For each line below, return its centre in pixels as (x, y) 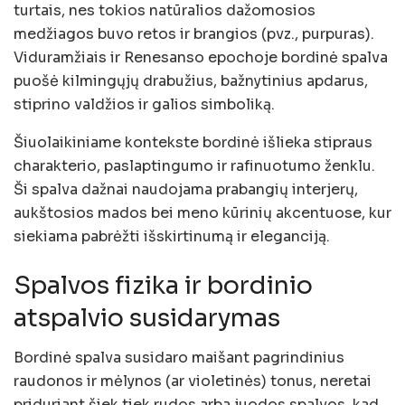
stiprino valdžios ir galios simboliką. (144, 104)
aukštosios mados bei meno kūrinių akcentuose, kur (202, 212)
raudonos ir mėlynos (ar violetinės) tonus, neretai (193, 381)
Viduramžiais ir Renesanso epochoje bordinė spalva (201, 57)
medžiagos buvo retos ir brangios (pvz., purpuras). (194, 33)
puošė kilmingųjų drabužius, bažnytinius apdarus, (191, 80)
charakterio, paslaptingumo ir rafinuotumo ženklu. (194, 165)
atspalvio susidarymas (147, 318)
